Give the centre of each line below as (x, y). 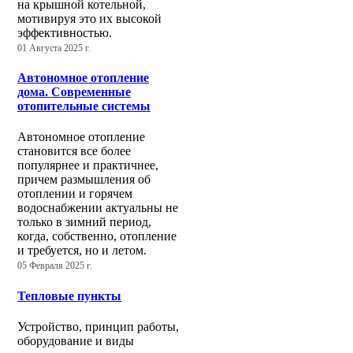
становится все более (74, 151)
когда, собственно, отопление (97, 236)
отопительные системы (84, 106)
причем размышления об (84, 180)
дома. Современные (74, 92)
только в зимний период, (84, 222)
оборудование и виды (76, 341)
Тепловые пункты (69, 295)
